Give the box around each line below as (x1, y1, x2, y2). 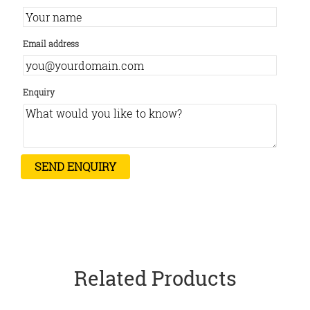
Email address (23, 38, 79, 49)
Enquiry (23, 86, 55, 98)
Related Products (73, 264, 237, 291)
